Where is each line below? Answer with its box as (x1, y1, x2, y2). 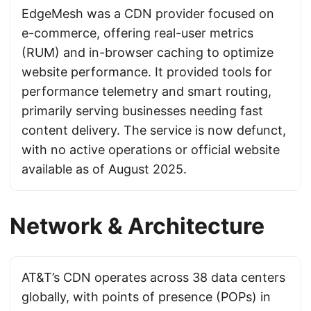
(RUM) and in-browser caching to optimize (22, 45, 274, 60)
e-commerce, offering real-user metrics (22, 26, 253, 40)
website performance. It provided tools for (22, 65, 272, 79)
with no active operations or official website (22, 142, 280, 157)
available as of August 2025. (22, 162, 187, 176)
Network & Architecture (10, 212, 264, 239)
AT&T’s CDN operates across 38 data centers (22, 270, 285, 285)
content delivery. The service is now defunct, (22, 123, 286, 137)
